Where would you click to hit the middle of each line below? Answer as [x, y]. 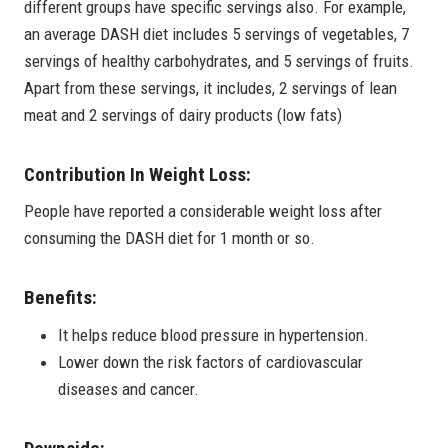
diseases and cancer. [128, 388]
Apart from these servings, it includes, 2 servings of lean [210, 87]
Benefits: [60, 298]
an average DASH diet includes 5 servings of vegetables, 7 [216, 33]
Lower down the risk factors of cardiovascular [210, 361]
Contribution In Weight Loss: [137, 174]
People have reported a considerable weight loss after [203, 211]
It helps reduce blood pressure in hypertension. [213, 334]
